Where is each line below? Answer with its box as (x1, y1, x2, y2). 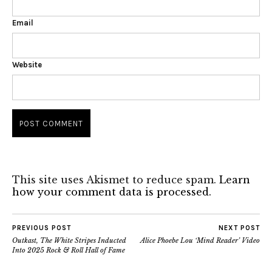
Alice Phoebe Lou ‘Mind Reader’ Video (140, 236, 260, 245)
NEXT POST (219, 224, 260, 233)
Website (12, 60, 42, 70)
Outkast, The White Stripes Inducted (12, 236, 126, 245)
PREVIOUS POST (12, 224, 71, 233)
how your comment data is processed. (12, 186, 211, 199)
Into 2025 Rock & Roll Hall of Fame (12, 246, 125, 255)
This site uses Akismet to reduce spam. (12, 174, 219, 186)
